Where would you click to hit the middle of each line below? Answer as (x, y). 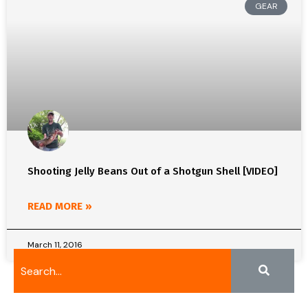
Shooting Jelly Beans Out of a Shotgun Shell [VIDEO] (153, 171)
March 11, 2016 (55, 245)
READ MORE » (60, 206)
